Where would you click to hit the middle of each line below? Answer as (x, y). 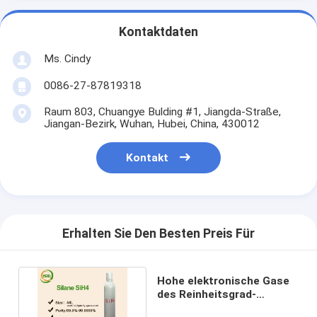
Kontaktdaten (158, 32)
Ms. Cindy (67, 58)
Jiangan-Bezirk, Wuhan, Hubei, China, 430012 (151, 123)
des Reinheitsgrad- (207, 294)
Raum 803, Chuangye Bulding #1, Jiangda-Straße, (162, 111)
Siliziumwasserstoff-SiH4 (225, 307)
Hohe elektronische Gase (224, 281)
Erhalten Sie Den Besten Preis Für (158, 234)
